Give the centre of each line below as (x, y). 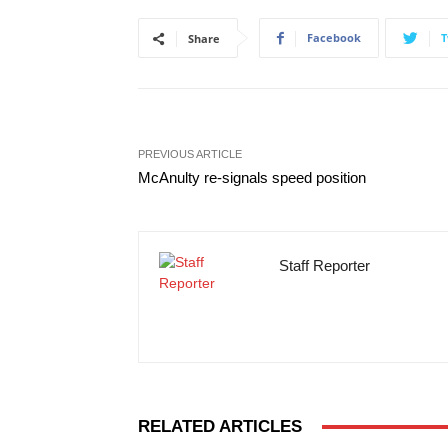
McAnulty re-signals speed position (252, 177)
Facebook (334, 37)
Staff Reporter (324, 265)
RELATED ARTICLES (220, 426)
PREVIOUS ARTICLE (190, 154)
